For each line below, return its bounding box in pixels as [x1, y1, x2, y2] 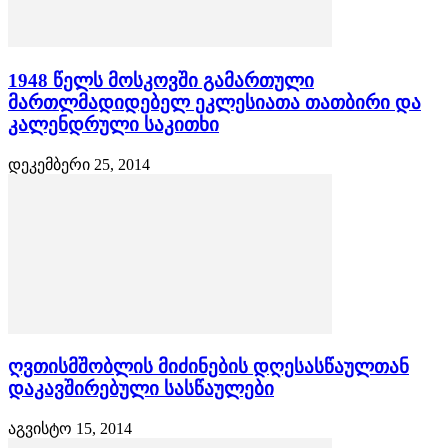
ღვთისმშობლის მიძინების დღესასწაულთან [8, 356, 409, 378]
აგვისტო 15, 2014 [8, 420, 132, 438]
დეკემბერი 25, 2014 [8, 155, 150, 173]
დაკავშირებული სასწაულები [8, 378, 274, 400]
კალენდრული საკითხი [8, 113, 219, 135]
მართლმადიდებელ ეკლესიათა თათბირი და [8, 91, 421, 113]
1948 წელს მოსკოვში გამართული [8, 69, 314, 91]
